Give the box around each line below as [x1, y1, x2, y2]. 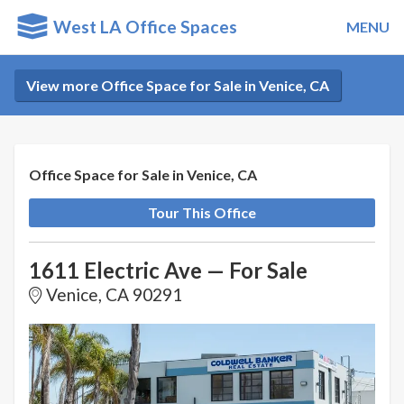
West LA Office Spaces [46, 16, 238, 37]
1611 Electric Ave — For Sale [29, 257, 308, 284]
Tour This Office [148, 204, 256, 222]
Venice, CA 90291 [45, 284, 182, 306]
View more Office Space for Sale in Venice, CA [25, 76, 329, 94]
